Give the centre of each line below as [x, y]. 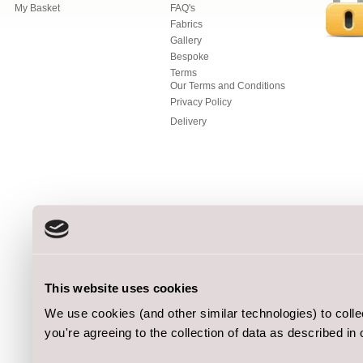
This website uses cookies [122, 288]
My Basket [37, 8]
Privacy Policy [201, 102]
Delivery [188, 122]
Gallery [186, 41]
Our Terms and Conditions [228, 86]
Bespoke [190, 57]
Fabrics [186, 24]
